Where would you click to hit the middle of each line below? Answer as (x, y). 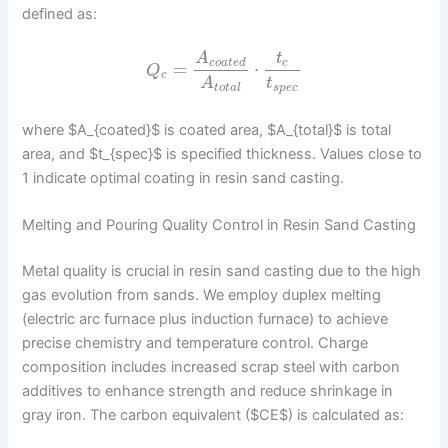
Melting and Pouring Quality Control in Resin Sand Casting (219, 225)
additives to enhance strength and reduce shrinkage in (208, 390)
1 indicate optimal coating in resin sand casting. (183, 177)
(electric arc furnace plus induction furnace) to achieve (205, 318)
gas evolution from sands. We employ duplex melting (202, 294)
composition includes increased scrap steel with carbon (211, 366)
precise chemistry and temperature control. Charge (195, 342)
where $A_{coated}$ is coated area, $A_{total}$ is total (207, 129)
